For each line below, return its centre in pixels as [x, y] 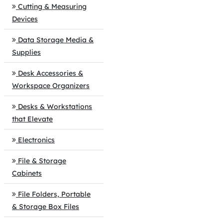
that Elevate [32, 119]
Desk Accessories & [51, 73]
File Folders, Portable [54, 194]
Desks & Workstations [55, 107]
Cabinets [27, 173]
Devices [25, 19]
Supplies [26, 52]
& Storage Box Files [46, 207]
